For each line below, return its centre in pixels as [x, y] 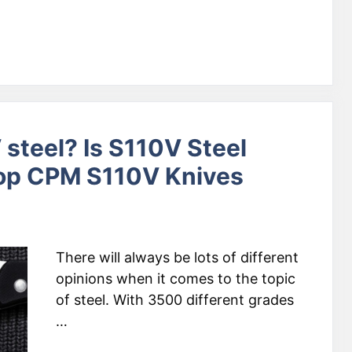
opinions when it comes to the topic [176, 279]
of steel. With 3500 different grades [175, 300]
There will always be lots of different [177, 257]
